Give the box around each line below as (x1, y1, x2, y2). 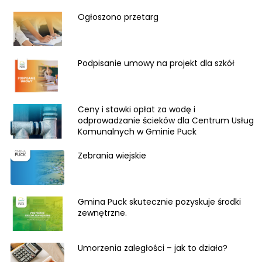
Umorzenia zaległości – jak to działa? (78, 242, 228, 254)
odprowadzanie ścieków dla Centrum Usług (78, 115, 254, 126)
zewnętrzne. (78, 207, 127, 219)
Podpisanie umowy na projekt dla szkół (78, 57, 235, 69)
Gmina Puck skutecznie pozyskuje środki (78, 196, 242, 208)
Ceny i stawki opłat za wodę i (78, 104, 196, 115)
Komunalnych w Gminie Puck (78, 126, 197, 137)
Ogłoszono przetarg (78, 11, 159, 23)
